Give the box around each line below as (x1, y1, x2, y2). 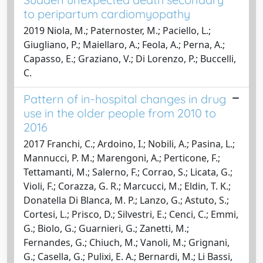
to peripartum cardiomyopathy (23, 6, 190, 21)
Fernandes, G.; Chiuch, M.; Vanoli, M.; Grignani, (23, 235, 230, 249)
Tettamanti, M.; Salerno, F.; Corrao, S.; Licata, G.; (23, 165, 232, 178)
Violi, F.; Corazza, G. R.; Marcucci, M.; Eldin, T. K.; (23, 179, 231, 193)
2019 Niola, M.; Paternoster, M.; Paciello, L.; (23, 23, 211, 37)
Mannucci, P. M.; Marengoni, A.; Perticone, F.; (23, 151, 220, 164)
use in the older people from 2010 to (23, 105, 216, 120)
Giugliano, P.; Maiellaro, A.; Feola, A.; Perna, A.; (23, 38, 225, 51)
